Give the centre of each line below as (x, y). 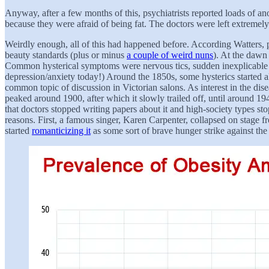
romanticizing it (61, 130)
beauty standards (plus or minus (66, 55)
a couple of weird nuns (170, 55)
